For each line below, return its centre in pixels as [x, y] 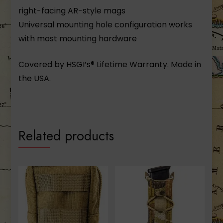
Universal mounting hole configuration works [106, 25]
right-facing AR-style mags [72, 11]
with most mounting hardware [78, 39]
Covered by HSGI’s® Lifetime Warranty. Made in [110, 65]
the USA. [35, 79]
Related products [66, 136]
